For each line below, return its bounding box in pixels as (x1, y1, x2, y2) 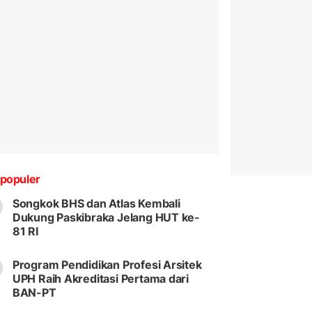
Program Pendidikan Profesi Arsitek (12, 258, 202, 272)
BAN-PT (12, 286, 56, 300)
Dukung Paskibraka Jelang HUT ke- (12, 210, 201, 225)
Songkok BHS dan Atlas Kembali (12, 196, 180, 211)
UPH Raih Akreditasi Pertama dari (12, 272, 189, 286)
